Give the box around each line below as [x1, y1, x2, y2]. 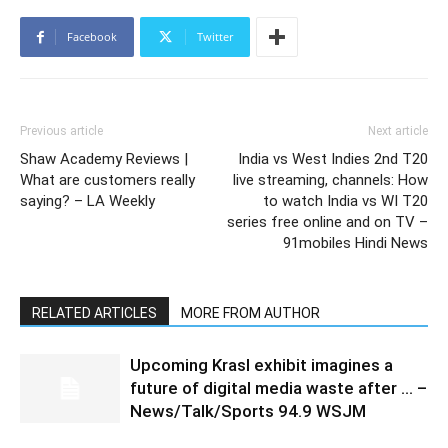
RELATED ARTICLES [32, 305, 157, 321]
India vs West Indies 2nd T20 [238, 150, 428, 168]
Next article [368, 124, 428, 138]
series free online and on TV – [227, 213, 428, 231]
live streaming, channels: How [233, 171, 428, 189]
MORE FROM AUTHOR [181, 305, 320, 321]
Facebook [67, 29, 117, 44]
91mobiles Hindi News [283, 234, 428, 252]
